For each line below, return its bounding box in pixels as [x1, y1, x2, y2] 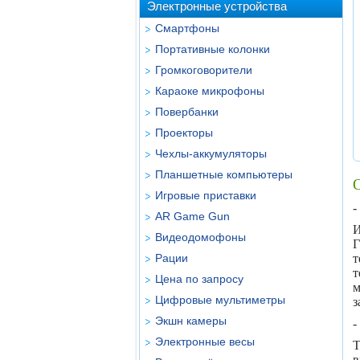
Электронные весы [155, 335, 255, 348]
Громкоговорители [155, 63, 252, 76]
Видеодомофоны [155, 231, 246, 243]
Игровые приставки [155, 189, 256, 202]
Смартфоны [155, 22, 219, 35]
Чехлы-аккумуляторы [155, 147, 267, 160]
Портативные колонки [155, 43, 270, 55]
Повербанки [155, 105, 219, 118]
